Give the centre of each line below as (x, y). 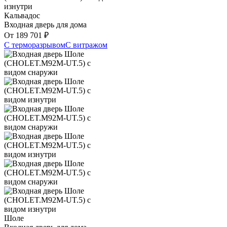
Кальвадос (22, 16)
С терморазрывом (35, 45)
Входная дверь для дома (45, 25)
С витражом (86, 45)
